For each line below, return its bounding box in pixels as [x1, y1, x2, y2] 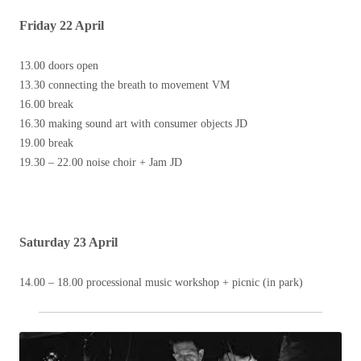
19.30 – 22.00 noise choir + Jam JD [19, 156, 182, 169]
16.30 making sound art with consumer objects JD [19, 118, 247, 131]
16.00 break [19, 98, 73, 111]
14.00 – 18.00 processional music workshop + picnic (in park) [19, 276, 303, 289]
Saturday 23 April [19, 235, 118, 250]
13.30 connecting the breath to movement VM [19, 79, 230, 92]
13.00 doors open [19, 60, 98, 73]
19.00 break [19, 137, 73, 150]
